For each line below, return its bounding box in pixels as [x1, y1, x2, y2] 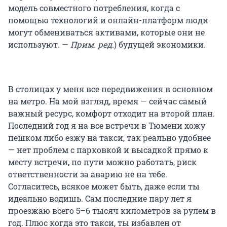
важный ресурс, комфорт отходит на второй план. [8, 107, 215, 119]
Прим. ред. [70, 39, 114, 50]
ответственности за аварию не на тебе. [8, 168, 167, 179]
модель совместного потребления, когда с [8, 2, 180, 13]
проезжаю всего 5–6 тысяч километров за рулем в [8, 205, 216, 216]
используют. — [8, 39, 70, 50]
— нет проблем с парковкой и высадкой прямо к [8, 144, 208, 155]
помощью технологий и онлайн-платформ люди [8, 14, 208, 25]
